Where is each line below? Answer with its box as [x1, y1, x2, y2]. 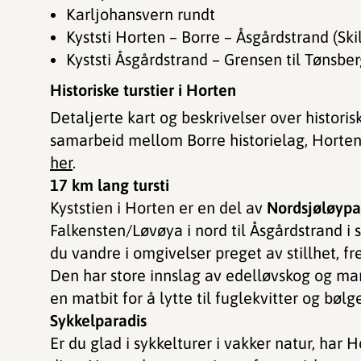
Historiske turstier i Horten [50, 81, 236, 99]
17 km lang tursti [50, 176, 169, 194]
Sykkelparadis [50, 311, 147, 330]
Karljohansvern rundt [76, 5, 215, 23]
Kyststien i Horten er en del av [50, 198, 267, 217]
